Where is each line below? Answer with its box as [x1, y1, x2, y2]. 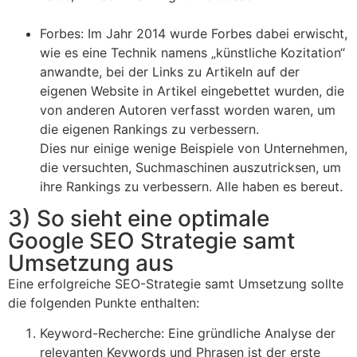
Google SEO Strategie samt [8, 226, 295, 254]
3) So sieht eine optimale [8, 204, 269, 232]
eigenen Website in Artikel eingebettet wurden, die [40, 82, 344, 99]
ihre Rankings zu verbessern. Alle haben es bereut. [40, 178, 343, 194]
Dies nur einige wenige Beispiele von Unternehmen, [40, 139, 347, 156]
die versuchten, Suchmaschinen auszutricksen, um [40, 159, 341, 175]
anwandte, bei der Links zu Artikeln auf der [40, 63, 300, 80]
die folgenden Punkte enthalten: [8, 294, 199, 311]
